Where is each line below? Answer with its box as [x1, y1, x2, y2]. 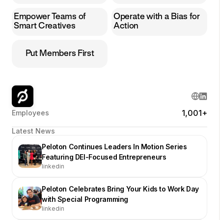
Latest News [12, 126, 55, 135]
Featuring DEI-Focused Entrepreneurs [42, 152, 166, 161]
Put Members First [25, 49, 94, 57]
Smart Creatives [14, 22, 76, 30]
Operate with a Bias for [113, 13, 200, 21]
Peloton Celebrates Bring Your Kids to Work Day [42, 184, 199, 193]
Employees [12, 108, 49, 117]
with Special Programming [42, 194, 128, 203]
